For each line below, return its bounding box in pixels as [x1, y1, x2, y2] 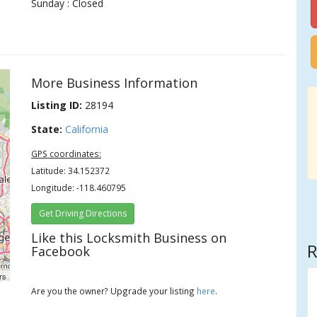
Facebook [31, 243, 91, 260]
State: [31, 122, 63, 136]
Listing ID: [31, 98, 83, 112]
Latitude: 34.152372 [31, 165, 110, 176]
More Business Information [31, 74, 198, 91]
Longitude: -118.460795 [31, 182, 127, 193]
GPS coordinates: [31, 148, 102, 159]
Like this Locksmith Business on [31, 229, 227, 246]
